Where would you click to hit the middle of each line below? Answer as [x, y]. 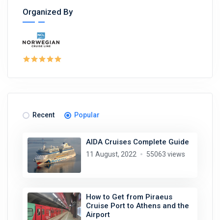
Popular [87, 115]
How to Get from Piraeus [129, 197]
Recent [43, 115]
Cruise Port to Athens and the [137, 206]
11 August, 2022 [111, 154]
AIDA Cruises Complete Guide [137, 142]
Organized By [48, 12]
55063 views [165, 154]
